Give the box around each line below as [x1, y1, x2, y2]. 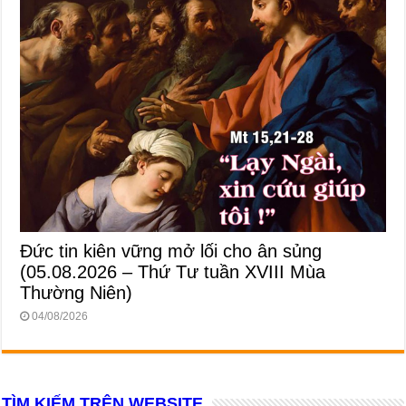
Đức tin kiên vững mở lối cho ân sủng [20, 240, 323, 261]
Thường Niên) [20, 282, 133, 303]
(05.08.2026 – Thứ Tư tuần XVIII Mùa [20, 261, 326, 282]
